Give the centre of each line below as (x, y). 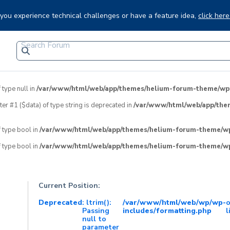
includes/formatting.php (167, 211)
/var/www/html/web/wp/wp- (174, 203)
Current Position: (69, 186)
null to (94, 219)
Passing (95, 211)
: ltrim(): (97, 203)
